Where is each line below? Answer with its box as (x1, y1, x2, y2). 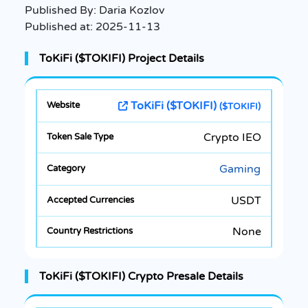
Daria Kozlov (99, 3, 164, 17)
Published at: (25, 19, 96, 34)
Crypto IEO (203, 130, 261, 144)
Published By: (25, 3, 99, 17)
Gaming (219, 162, 261, 176)
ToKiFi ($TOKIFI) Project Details (39, 51, 204, 65)
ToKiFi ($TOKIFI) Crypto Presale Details (39, 269, 243, 283)
